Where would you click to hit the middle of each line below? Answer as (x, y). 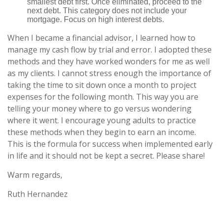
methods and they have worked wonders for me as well (109, 62)
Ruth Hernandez (38, 194)
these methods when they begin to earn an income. (102, 132)
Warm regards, (35, 175)
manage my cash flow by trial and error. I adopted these (110, 50)
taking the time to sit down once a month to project (102, 85)
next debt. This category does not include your (107, 11)
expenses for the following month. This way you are (103, 97)
